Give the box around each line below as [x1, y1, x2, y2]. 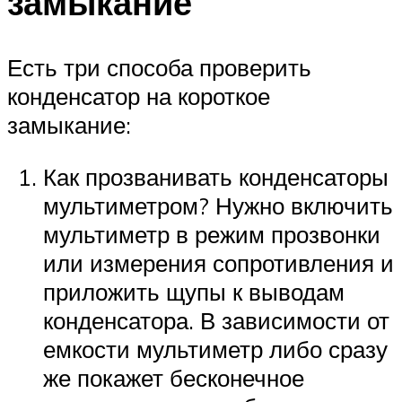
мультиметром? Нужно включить [43, 190, 393, 220]
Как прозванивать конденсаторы [43, 162, 389, 191]
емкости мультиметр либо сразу [43, 334, 388, 363]
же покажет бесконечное [43, 363, 304, 392]
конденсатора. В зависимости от [43, 305, 389, 335]
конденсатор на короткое [7, 82, 270, 111]
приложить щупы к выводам [43, 276, 345, 306]
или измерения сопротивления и [43, 248, 394, 277]
